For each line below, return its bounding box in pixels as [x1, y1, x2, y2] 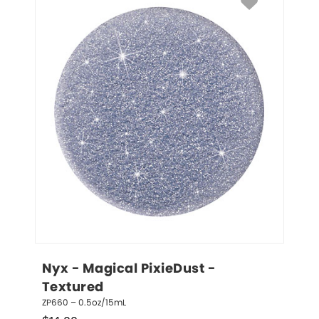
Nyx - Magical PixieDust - [42, 263, 219, 276]
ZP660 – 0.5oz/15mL [42, 298, 126, 308]
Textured [42, 281, 104, 295]
